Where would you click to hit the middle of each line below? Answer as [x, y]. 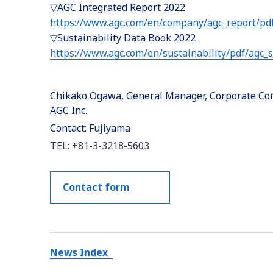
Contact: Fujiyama [90, 128]
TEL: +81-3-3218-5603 [99, 146]
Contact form [96, 187]
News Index [79, 252]
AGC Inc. [68, 110]
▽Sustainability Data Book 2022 [122, 38]
